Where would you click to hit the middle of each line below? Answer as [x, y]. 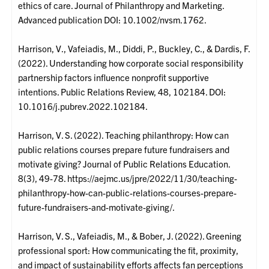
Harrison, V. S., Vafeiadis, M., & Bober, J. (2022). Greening [130, 236]
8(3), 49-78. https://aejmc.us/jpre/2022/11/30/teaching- [128, 178]
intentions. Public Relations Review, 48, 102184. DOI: [122, 92]
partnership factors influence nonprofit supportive [114, 77]
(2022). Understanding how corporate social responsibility [131, 63]
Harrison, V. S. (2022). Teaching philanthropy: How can [124, 135]
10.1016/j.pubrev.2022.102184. [83, 106]
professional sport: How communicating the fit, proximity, [128, 250]
